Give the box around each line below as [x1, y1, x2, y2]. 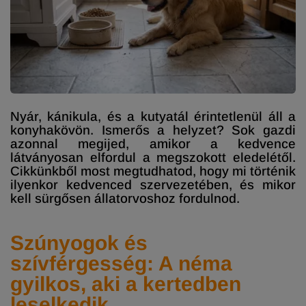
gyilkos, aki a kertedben [10, 272, 241, 295]
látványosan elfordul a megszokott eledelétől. [10, 150, 296, 165]
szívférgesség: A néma [10, 251, 232, 275]
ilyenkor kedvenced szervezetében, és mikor [10, 177, 296, 192]
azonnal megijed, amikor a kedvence [10, 136, 296, 151]
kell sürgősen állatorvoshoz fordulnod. [10, 191, 240, 206]
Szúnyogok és [10, 231, 148, 254]
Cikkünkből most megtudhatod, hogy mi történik [10, 163, 296, 178]
